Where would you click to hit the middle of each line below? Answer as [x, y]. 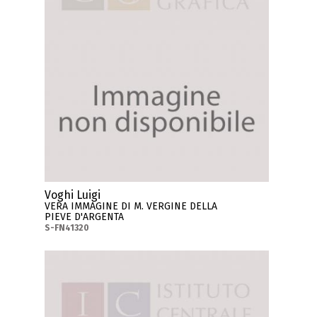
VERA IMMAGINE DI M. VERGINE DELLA [131, 207]
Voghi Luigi [73, 195]
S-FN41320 [67, 228]
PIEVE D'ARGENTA [85, 217]
